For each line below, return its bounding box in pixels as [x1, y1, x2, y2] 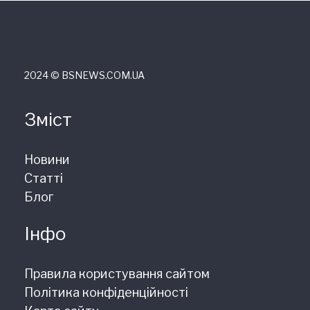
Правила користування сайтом [24, 266, 210, 281]
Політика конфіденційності [24, 284, 188, 300]
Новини [24, 152, 70, 167]
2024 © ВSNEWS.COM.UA [24, 69, 145, 81]
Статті [24, 170, 63, 185]
